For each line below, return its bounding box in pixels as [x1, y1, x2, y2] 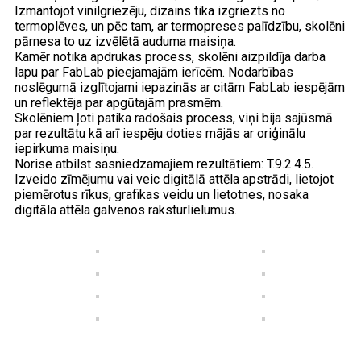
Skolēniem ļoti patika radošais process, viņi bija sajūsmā [15, 110, 333, 126]
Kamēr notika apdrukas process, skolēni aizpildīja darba [15, 49, 326, 64]
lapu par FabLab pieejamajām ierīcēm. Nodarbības [15, 64, 293, 80]
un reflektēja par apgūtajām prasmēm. [15, 95, 223, 110]
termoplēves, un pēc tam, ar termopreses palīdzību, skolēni [15, 19, 345, 34]
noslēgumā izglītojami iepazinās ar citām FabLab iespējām [15, 80, 345, 95]
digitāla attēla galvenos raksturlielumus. [15, 202, 237, 218]
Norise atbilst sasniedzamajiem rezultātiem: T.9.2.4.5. [15, 156, 313, 172]
